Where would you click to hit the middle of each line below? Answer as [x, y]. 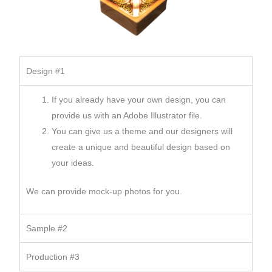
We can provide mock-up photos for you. [104, 191]
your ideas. [73, 162]
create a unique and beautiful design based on [141, 147]
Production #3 [53, 257]
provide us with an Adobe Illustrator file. [127, 115]
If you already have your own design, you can [138, 99]
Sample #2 [46, 228]
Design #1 [45, 71]
